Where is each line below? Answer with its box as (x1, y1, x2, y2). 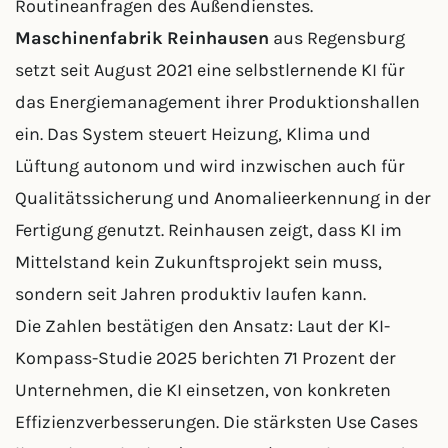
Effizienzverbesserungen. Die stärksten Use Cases (15, 411, 418, 433)
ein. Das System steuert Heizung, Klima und (15, 123, 371, 145)
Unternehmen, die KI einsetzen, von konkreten (15, 379, 391, 401)
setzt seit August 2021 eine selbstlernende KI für (15, 59, 405, 81)
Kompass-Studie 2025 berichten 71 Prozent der (15, 347, 396, 369)
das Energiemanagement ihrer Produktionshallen (15, 91, 420, 113)
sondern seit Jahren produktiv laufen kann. (15, 283, 366, 305)
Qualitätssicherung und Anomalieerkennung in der (15, 187, 431, 209)
